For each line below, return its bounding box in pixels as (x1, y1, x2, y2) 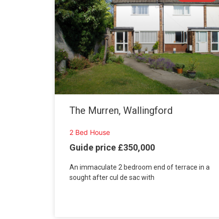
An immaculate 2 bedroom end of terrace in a (69, 163, 210, 171)
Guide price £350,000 (69, 142, 155, 153)
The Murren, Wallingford (69, 105, 173, 117)
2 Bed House (69, 128, 110, 137)
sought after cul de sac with (69, 173, 154, 181)
